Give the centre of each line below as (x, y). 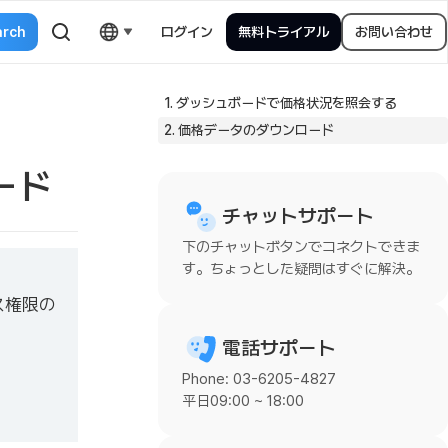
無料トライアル (283, 32)
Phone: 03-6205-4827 (259, 379)
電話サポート (279, 348)
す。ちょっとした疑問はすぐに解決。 (301, 269)
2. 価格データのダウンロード (249, 130)
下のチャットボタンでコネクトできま (301, 247)
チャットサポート (298, 216)
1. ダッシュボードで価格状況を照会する (280, 103)
